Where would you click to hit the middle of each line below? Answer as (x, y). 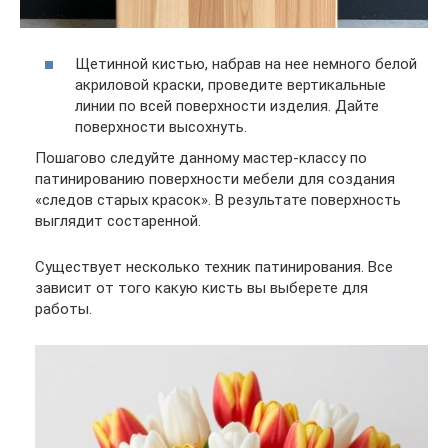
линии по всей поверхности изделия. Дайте (227, 105)
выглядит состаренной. (118, 221)
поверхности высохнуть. (161, 126)
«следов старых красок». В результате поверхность (218, 200)
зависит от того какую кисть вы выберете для (201, 288)
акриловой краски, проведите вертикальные (230, 84)
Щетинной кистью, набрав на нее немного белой (246, 63)
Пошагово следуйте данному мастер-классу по (201, 158)
